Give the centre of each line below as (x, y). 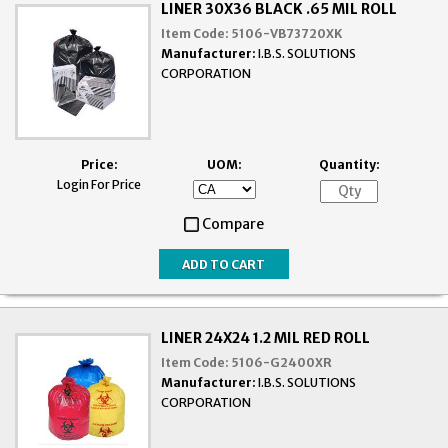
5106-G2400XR (282, 363)
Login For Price (99, 184)
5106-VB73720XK (287, 33)
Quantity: (349, 164)
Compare (233, 224)
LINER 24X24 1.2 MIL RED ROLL (266, 338)
